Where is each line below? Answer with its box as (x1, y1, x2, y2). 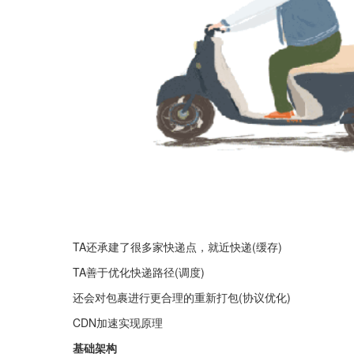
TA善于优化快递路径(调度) (73, 263, 205, 280)
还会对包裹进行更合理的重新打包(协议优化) (73, 288, 291, 305)
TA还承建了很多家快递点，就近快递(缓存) (73, 238, 282, 254)
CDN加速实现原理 (73, 314, 163, 330)
